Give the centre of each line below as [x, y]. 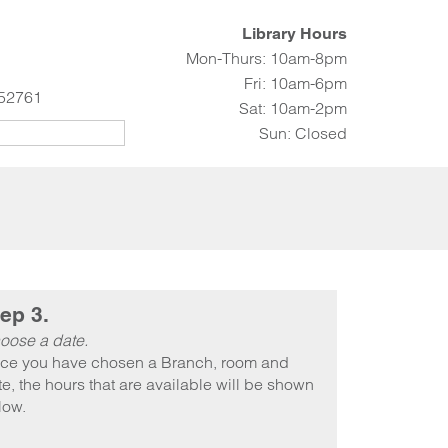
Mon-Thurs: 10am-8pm [267, 58]
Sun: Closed [303, 133]
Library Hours [295, 33]
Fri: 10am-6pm [296, 83]
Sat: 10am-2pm [293, 108]
